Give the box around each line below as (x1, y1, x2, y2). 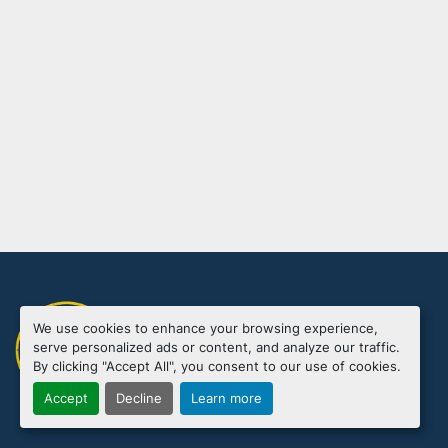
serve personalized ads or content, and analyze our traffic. (32, 339, 400, 355)
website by (258, 356, 339, 373)
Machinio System (147, 356, 259, 373)
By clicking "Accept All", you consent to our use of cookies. (32, 358, 401, 374)
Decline (116, 391, 163, 407)
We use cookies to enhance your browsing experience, (32, 320, 378, 336)
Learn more (190, 391, 262, 407)
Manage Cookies (147, 326, 257, 343)
